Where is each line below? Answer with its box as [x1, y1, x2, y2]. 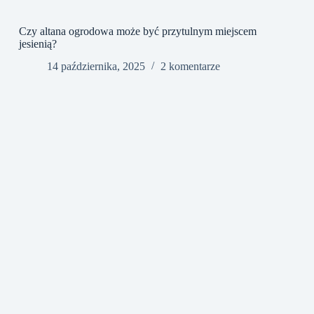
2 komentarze [160, 60, 220, 73]
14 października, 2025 [46, 60, 145, 73]
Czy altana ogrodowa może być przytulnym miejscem [18, 25, 257, 37]
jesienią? [18, 37, 57, 50]
